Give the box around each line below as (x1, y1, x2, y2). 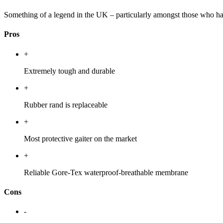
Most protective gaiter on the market (24, 134, 137, 143)
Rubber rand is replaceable (24, 100, 108, 109)
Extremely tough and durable (24, 66, 115, 75)
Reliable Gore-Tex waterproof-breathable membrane (24, 168, 188, 177)
